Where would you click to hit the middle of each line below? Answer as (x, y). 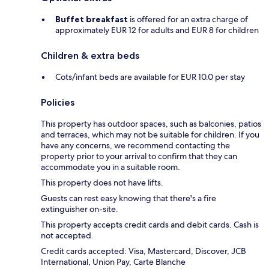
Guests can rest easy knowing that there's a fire (128, 198)
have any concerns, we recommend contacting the (135, 146)
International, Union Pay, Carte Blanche (113, 262)
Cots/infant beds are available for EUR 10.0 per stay (150, 77)
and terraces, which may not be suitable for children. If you (150, 135)
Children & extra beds (90, 56)
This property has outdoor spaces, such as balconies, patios (151, 124)
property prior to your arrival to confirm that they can (139, 156)
